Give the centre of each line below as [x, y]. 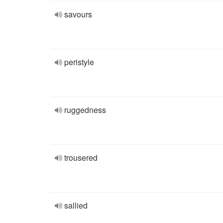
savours [78, 14]
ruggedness [85, 110]
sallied [76, 205]
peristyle [79, 62]
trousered [81, 158]
